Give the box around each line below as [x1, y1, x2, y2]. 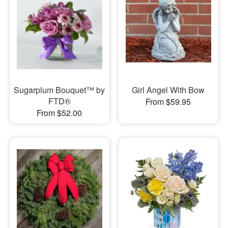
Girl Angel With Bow [132, 84, 205, 96]
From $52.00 [37, 107, 82, 119]
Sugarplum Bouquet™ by [14, 84, 105, 96]
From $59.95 [146, 96, 191, 108]
